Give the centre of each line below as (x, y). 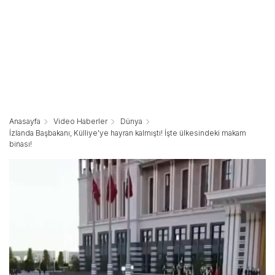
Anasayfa (25, 122)
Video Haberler (80, 122)
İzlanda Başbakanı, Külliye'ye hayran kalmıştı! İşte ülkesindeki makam (128, 133)
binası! (21, 144)
